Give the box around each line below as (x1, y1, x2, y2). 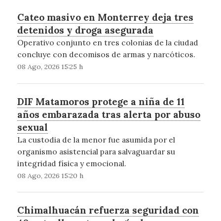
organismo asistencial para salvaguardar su (17, 146, 175, 156)
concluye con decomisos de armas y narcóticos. (17, 49, 195, 60)
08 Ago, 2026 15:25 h (17, 62, 83, 72)
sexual (17, 121, 48, 133)
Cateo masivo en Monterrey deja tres (17, 11, 193, 24)
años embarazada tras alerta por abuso (17, 108, 200, 120)
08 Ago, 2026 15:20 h (17, 171, 83, 180)
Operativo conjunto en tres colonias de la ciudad (17, 37, 198, 48)
